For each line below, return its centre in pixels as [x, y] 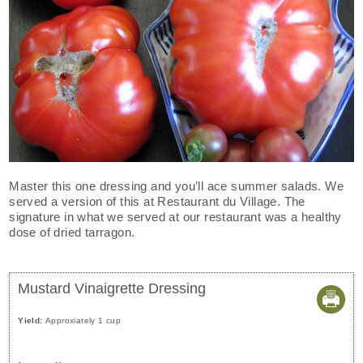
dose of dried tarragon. [72, 233]
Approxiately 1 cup [83, 321]
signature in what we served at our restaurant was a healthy [175, 217]
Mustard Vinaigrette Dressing [112, 289]
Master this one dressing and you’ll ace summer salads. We [177, 186]
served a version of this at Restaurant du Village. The [157, 202]
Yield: [32, 321]
